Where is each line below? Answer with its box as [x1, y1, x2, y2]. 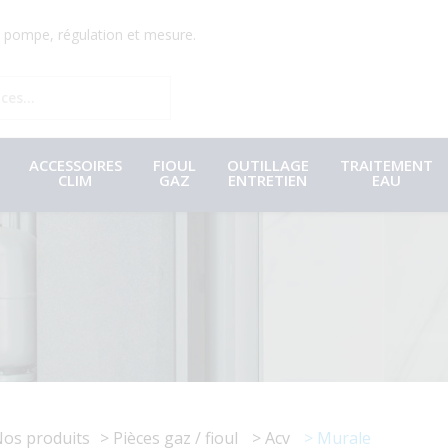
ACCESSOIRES [28, 155, 122, 176]
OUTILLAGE [226, 155, 309, 176]
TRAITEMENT [339, 155, 433, 176]
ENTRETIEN [228, 170, 307, 191]
